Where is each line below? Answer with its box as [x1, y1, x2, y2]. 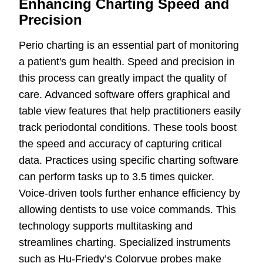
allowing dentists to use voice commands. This [19, 204, 236, 216]
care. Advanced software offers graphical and [19, 89, 230, 101]
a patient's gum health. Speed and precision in [19, 56, 235, 68]
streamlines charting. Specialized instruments [19, 237, 231, 249]
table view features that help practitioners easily [19, 105, 241, 117]
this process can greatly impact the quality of [19, 72, 227, 85]
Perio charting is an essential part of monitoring [19, 39, 239, 52]
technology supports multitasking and [19, 220, 193, 232]
